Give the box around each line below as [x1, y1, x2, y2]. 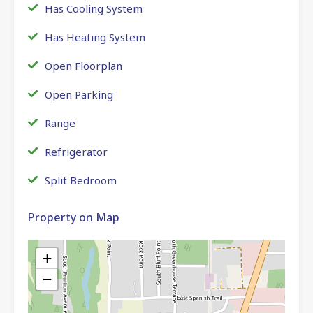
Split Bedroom [45, 173, 117, 187]
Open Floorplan [45, 58, 122, 73]
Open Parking [45, 87, 113, 101]
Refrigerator [45, 144, 108, 159]
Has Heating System [45, 29, 145, 44]
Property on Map [28, 209, 119, 225]
